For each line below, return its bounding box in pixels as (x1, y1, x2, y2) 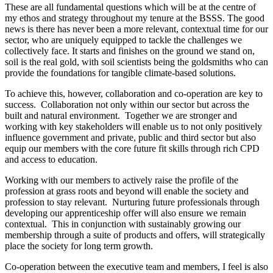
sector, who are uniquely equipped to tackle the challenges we (5, 34, 242, 45)
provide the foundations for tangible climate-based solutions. (5, 67, 236, 78)
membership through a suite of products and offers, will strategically (5, 229, 265, 240)
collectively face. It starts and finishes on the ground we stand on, (5, 45, 255, 56)
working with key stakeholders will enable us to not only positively (5, 121, 262, 132)
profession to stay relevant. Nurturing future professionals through (5, 196, 260, 207)
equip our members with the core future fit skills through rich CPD (5, 143, 260, 154)
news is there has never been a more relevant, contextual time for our (5, 23, 268, 34)
